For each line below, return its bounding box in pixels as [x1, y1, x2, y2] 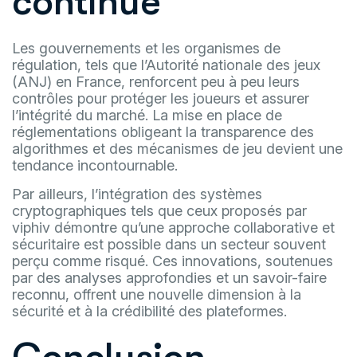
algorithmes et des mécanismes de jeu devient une [12, 140, 343, 157]
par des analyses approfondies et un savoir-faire [12, 269, 327, 286]
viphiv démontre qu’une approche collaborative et [12, 219, 335, 236]
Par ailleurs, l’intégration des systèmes [12, 186, 262, 202]
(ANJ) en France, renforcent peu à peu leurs [12, 73, 300, 90]
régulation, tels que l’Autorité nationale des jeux [12, 57, 320, 73]
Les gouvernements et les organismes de [12, 40, 280, 57]
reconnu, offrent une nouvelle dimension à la [12, 286, 301, 303]
